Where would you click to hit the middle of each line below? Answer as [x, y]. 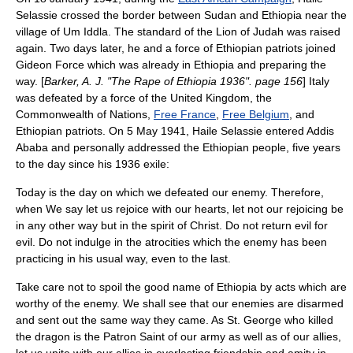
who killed [307, 320]
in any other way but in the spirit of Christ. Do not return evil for [172, 225]
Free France [185, 114]
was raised [312, 32]
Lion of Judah [250, 32]
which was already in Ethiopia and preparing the [205, 65]
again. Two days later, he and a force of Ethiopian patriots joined [176, 48]
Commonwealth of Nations [82, 114]
